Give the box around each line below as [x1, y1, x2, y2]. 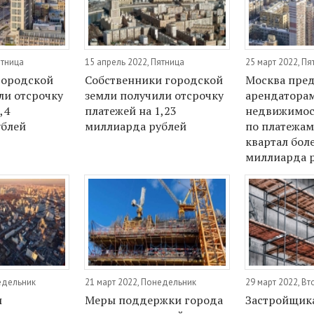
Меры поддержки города [85, 292, 224, 308]
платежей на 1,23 [85, 103, 177, 119]
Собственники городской [85, 72, 224, 88]
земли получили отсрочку [85, 88, 224, 104]
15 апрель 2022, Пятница [85, 56, 185, 69]
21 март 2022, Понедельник [85, 275, 197, 288]
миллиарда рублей [85, 118, 187, 135]
